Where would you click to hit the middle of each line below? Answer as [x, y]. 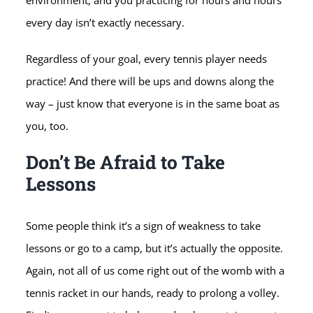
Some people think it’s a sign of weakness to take [144, 226]
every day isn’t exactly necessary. [105, 23]
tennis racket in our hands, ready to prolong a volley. [153, 293]
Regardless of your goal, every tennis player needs [147, 59]
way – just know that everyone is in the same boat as [153, 104]
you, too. [48, 126]
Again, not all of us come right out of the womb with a [155, 271]
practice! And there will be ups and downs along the [150, 81]
